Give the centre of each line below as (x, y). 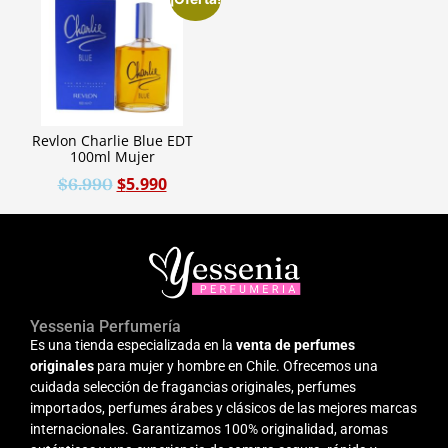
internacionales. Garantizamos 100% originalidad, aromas (209, 429)
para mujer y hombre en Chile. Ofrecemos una (236, 366)
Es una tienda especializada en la (133, 345)
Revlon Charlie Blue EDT (112, 141)
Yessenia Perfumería (105, 326)
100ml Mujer (112, 157)
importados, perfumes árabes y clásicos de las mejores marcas (223, 408)
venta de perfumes (295, 345)
